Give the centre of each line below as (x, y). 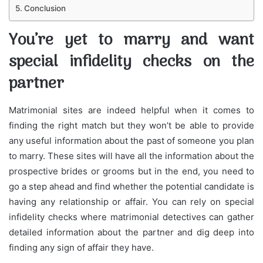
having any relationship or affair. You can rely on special (131, 202)
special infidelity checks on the (131, 62)
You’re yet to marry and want (131, 40)
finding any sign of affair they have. (81, 248)
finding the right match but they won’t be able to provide (131, 126)
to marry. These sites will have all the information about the (131, 156)
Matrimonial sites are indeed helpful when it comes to (131, 110)
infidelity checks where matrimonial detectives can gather (131, 217)
